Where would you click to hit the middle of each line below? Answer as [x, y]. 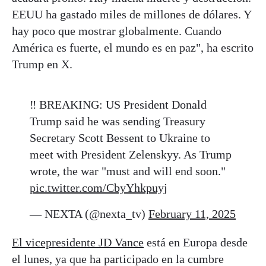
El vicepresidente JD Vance [78, 243]
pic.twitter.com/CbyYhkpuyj [99, 188]
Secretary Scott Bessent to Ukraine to [120, 138]
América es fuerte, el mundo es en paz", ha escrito [133, 48]
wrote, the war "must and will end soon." [128, 171]
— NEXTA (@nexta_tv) [89, 214]
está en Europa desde [196, 243]
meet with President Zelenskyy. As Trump [131, 155]
